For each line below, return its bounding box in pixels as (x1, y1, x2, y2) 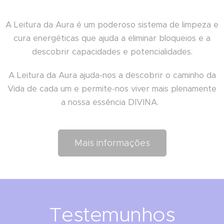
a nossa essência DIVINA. (60, 97, 163, 108)
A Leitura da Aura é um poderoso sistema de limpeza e (5, 19, 218, 30)
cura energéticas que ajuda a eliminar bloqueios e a (13, 33, 210, 44)
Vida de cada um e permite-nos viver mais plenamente (7, 83, 216, 94)
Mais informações (74, 137, 150, 149)
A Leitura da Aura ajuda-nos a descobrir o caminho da (8, 70, 216, 81)
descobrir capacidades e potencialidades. (31, 46, 192, 57)
